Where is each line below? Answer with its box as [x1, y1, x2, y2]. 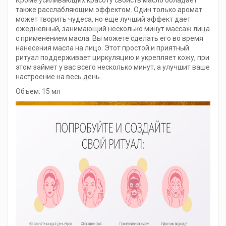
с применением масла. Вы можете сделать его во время [16, 34, 203, 43]
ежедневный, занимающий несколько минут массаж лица [16, 25, 210, 33]
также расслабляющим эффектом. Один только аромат [16, 6, 202, 14]
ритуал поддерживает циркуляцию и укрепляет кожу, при [16, 53, 209, 62]
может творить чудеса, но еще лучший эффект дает [16, 15, 191, 24]
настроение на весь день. [16, 73, 101, 81]
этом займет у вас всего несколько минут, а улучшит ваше [16, 63, 210, 72]
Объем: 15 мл [16, 87, 61, 96]
